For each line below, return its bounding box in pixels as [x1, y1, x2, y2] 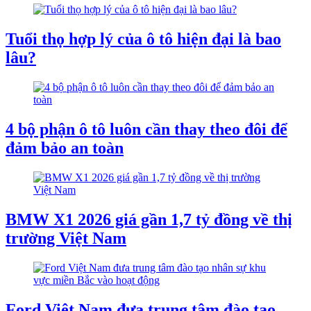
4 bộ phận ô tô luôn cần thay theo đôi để [6, 119, 287, 138]
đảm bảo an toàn [6, 138, 124, 157]
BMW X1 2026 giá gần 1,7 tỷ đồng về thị [6, 210, 292, 228]
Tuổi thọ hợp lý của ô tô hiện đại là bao [6, 30, 281, 49]
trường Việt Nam [6, 228, 126, 247]
